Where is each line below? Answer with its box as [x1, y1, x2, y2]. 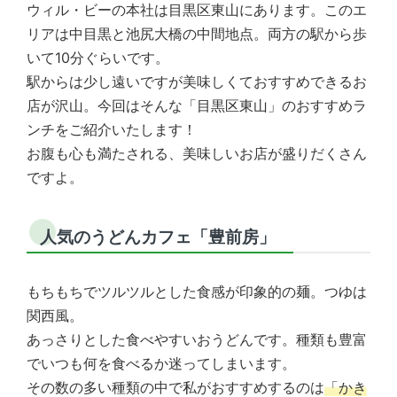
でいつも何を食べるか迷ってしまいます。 [27, 354, 296, 372]
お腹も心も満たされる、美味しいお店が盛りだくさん [27, 144, 367, 162]
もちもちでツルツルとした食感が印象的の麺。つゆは [27, 282, 367, 300]
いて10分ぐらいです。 [27, 48, 169, 66]
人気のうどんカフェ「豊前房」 [40, 226, 276, 246]
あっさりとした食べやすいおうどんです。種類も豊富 [27, 330, 367, 348]
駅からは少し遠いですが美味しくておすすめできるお [27, 72, 367, 90]
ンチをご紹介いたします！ [27, 120, 197, 138]
